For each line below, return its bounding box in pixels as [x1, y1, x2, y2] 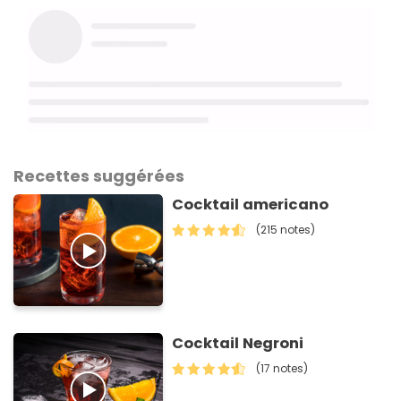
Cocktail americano [172, 194, 329, 216]
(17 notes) [256, 361, 309, 377]
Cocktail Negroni [172, 333, 304, 354]
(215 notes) [256, 222, 316, 238]
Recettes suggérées [13, 165, 184, 188]
